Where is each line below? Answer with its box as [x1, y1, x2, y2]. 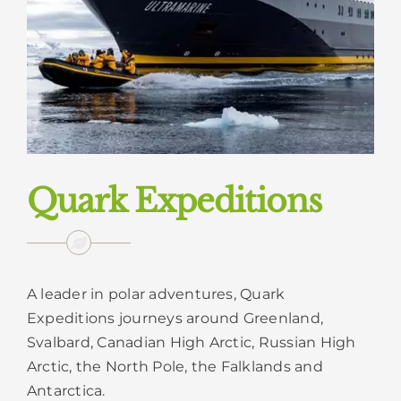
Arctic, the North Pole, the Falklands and [27, 357, 323, 375]
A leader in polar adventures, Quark [27, 285, 286, 303]
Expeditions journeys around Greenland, [27, 309, 324, 327]
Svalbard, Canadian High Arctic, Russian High [27, 333, 356, 351]
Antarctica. [27, 381, 106, 399]
